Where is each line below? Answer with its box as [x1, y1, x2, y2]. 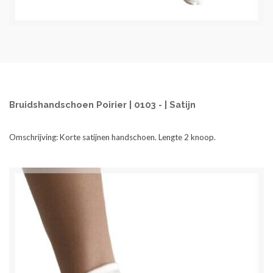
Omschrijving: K [9, 132, 65, 142]
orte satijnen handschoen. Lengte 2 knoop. [65, 132, 216, 142]
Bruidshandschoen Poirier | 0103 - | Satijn [9, 99, 196, 110]
